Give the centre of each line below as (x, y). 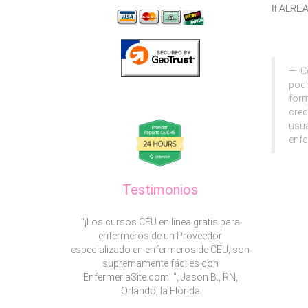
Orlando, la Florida (160, 291)
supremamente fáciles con (160, 263)
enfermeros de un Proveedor (161, 236)
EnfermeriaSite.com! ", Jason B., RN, (160, 277)
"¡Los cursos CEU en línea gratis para (160, 222)
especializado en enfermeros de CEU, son (161, 250)
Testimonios (161, 190)
